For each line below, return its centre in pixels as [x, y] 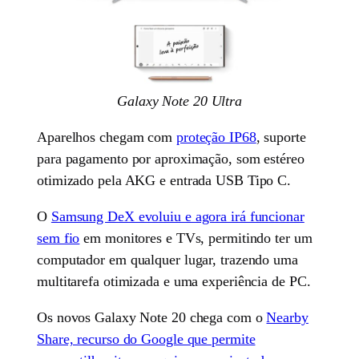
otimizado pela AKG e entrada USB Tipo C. [164, 180]
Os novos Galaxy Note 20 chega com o [152, 317]
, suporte [281, 137]
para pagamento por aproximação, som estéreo [171, 158]
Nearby [287, 317]
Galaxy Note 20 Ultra [179, 101]
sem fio [58, 238]
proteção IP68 [216, 137]
